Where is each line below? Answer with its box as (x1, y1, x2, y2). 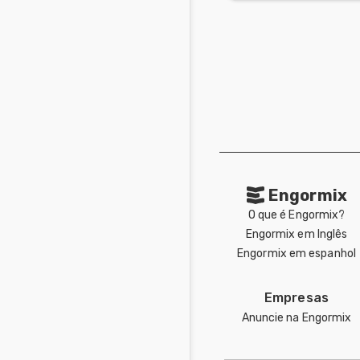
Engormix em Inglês (245, 227, 348, 241)
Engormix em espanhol (237, 246, 356, 260)
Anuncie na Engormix (241, 310, 352, 325)
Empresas (264, 289, 329, 305)
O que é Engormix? (247, 207, 346, 222)
